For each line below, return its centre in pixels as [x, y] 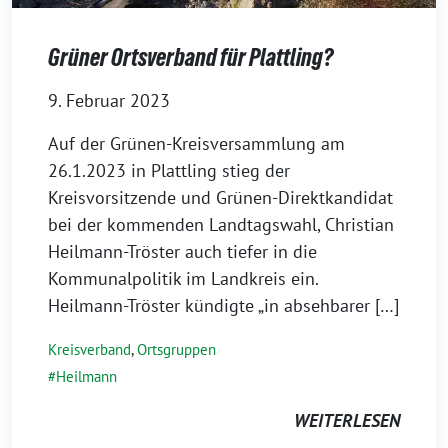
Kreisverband [89, 349]
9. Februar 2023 [109, 100]
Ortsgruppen [176, 349]
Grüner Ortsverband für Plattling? [190, 57]
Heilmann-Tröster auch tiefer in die [182, 251]
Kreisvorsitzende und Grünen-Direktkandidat [220, 197]
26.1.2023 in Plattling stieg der [169, 170]
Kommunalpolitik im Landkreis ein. [183, 278]
